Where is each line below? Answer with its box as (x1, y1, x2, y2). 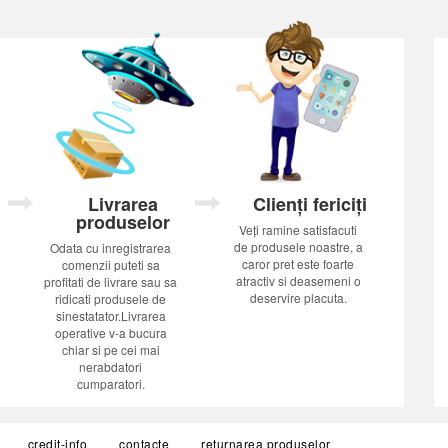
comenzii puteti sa (61, 255, 160, 273)
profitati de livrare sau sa (44, 272, 178, 290)
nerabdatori (79, 357, 143, 375)
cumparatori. (76, 374, 145, 392)
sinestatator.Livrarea (55, 306, 166, 324)
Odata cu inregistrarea (50, 238, 172, 256)
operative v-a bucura (54, 323, 167, 341)
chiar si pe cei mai (61, 340, 160, 358)
